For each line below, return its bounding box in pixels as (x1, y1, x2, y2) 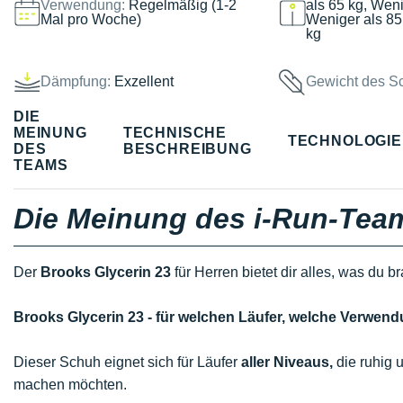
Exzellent (114, 73, 174, 89)
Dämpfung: (40, 73, 111, 89)
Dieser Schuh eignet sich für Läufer (13, 354, 241, 370)
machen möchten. (13, 377, 127, 392)
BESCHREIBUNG (122, 140, 252, 157)
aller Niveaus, (241, 354, 333, 370)
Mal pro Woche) (40, 11, 141, 27)
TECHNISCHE (122, 124, 228, 140)
